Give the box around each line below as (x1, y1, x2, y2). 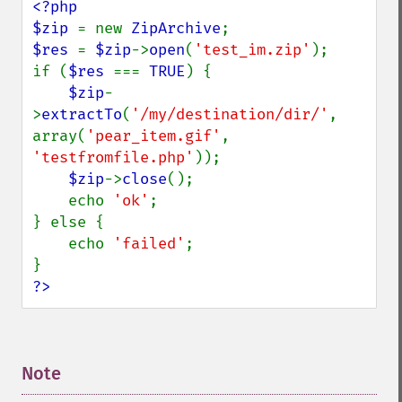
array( (32, 127, 86, 145)
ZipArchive (131, 19, 221, 38)
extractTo (41, 105, 122, 124)
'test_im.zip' (194, 40, 310, 59)
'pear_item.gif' (86, 127, 221, 145)
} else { (32, 213, 104, 232)
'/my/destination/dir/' (131, 105, 328, 124)
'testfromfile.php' (32, 148, 194, 167)
